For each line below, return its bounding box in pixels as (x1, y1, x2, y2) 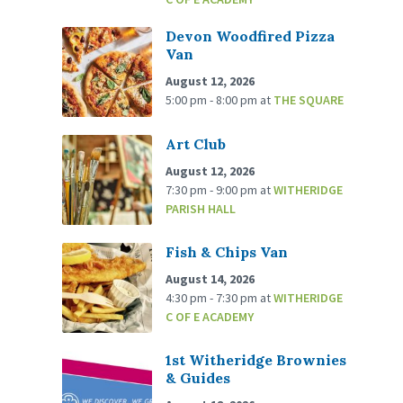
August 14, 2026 (166, 271, 255, 288)
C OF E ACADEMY (166, 309, 255, 326)
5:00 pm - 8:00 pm (166, 92, 261, 109)
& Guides (166, 369, 231, 388)
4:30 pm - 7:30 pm (166, 290, 261, 307)
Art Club (166, 135, 227, 154)
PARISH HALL (166, 201, 237, 218)
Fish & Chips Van (166, 243, 289, 262)
